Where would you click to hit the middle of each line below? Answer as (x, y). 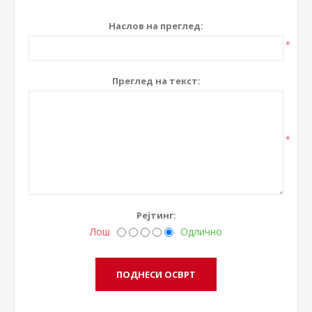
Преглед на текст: (156, 80)
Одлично (201, 231)
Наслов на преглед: (156, 25)
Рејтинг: (156, 215)
